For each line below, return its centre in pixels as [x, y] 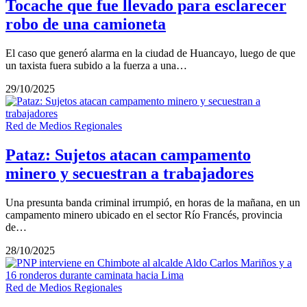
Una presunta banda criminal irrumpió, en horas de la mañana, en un [153, 202]
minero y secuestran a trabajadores [130, 173]
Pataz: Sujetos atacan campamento [128, 155]
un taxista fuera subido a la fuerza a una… [96, 65]
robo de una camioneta [86, 24]
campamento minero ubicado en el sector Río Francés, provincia [144, 214]
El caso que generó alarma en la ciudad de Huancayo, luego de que [150, 53]
